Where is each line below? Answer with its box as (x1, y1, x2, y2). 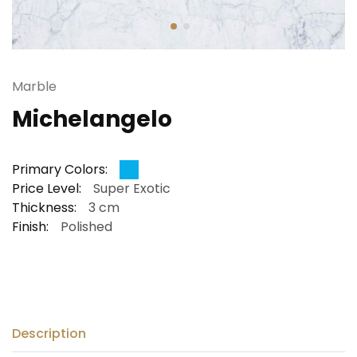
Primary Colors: (12, 159, 108, 178)
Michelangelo (12, 103, 172, 135)
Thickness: (12, 198, 76, 217)
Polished (61, 217, 112, 236)
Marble (12, 76, 57, 96)
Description (12, 324, 86, 343)
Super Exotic (93, 178, 171, 198)
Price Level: (12, 178, 81, 198)
